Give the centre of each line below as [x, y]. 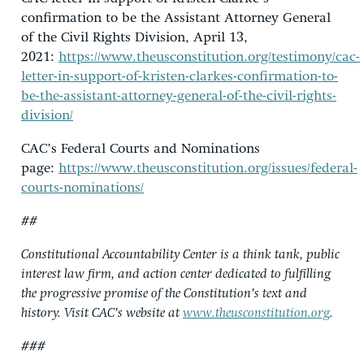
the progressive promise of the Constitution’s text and [164, 293]
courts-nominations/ [82, 188]
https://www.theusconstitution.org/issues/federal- [208, 168]
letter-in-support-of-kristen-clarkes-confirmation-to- [180, 76]
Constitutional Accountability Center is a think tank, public [180, 254]
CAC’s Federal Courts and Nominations [141, 149]
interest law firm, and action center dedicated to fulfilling [176, 274]
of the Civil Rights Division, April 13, [134, 37]
